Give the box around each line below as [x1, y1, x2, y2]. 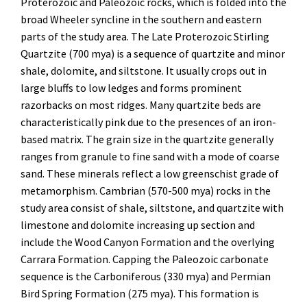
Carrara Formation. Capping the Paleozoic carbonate [21, 251, 269, 266]
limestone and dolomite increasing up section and [21, 217, 255, 232]
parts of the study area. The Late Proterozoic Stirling [21, 29, 269, 43]
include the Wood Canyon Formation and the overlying [21, 234, 275, 249]
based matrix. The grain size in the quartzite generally [21, 132, 273, 146]
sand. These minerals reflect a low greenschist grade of [21, 166, 279, 180]
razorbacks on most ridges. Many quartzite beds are [21, 97, 261, 112]
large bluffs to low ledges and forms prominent [21, 80, 242, 95]
